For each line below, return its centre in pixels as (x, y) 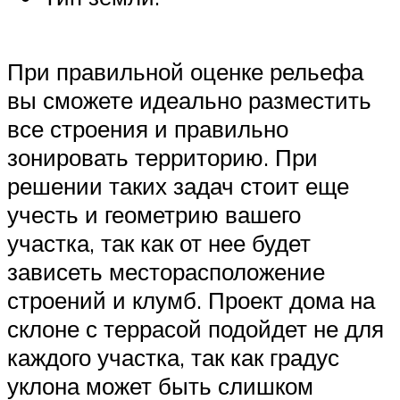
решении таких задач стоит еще (178, 185)
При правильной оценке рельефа (185, 71)
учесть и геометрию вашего (154, 214)
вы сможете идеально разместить (189, 100)
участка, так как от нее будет (159, 242)
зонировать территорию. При (162, 157)
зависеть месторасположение (166, 271)
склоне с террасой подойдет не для (196, 328)
